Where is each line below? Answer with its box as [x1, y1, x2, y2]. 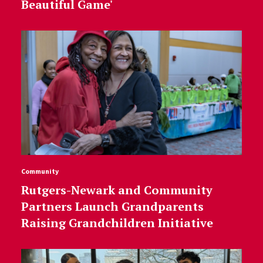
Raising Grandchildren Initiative [21, 214, 213, 231]
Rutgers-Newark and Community [21, 181, 213, 198]
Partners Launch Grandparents [21, 198, 204, 214]
